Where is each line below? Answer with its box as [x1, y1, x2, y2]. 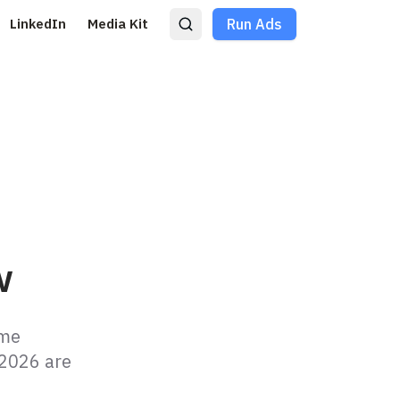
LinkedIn [10, 15, 66, 32]
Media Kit [87, 15, 148, 32]
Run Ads [227, 15, 282, 33]
